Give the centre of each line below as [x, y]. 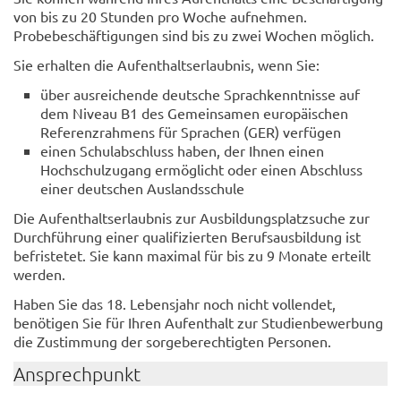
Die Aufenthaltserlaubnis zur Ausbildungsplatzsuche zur [192, 218]
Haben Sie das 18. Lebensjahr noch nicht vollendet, [175, 303]
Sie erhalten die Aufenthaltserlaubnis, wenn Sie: [166, 64]
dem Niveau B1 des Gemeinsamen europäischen [194, 113]
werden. [39, 274]
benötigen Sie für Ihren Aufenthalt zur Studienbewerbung [198, 322]
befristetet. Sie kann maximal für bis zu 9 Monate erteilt [192, 255]
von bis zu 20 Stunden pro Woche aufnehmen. [160, 16]
